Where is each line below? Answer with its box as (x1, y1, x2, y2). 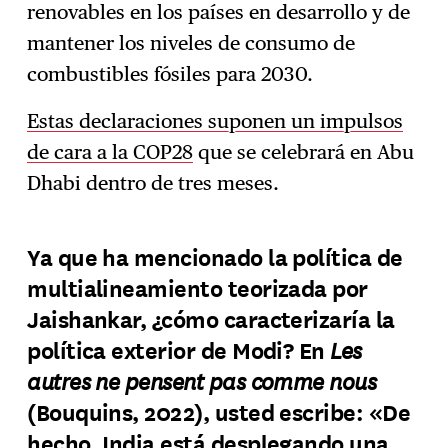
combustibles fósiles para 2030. (27, 61, 319, 86)
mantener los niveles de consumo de (27, 30, 356, 55)
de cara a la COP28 (27, 139, 194, 164)
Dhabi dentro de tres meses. (27, 170, 280, 195)
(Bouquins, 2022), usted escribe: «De (27, 394, 411, 428)
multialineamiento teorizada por (27, 270, 368, 304)
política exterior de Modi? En (27, 332, 331, 366)
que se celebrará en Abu (193, 139, 415, 164)
